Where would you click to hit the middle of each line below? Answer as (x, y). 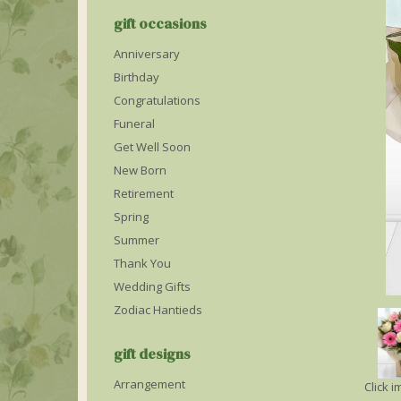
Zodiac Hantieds (158, 310)
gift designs (152, 354)
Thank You (142, 263)
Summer (137, 240)
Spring (131, 217)
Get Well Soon (152, 147)
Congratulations (157, 100)
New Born (140, 170)
